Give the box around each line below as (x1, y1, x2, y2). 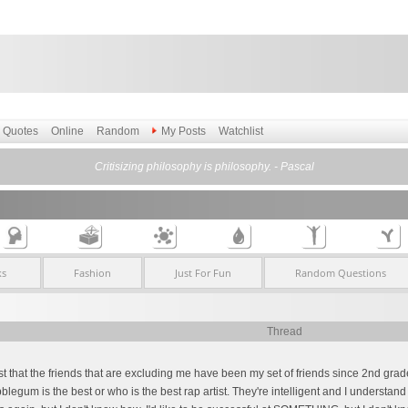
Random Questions (295, 266, 386, 280)
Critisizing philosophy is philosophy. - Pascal (94, 160, 314, 173)
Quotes (3, 125, 38, 138)
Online (51, 125, 84, 138)
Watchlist (219, 125, 263, 138)
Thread (266, 325, 302, 338)
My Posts (161, 125, 206, 138)
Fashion (73, 266, 111, 280)
